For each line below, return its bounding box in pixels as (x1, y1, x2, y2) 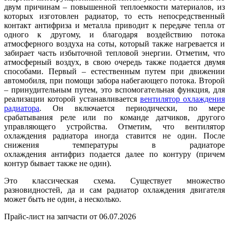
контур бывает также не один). (4, 159, 111, 168)
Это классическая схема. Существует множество (4, 176, 225, 186)
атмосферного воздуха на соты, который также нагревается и (4, 39, 225, 49)
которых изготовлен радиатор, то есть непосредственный (4, 12, 225, 21)
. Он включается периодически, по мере (39, 104, 225, 113)
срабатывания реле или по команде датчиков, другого (4, 113, 225, 122)
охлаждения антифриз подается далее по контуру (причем (4, 150, 225, 159)
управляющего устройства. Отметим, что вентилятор (4, 122, 225, 131)
